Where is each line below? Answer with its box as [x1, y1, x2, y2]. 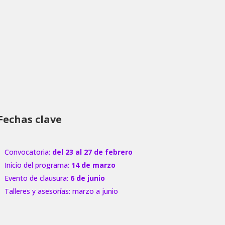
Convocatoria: [4, 147, 52, 157]
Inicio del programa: [4, 160, 71, 170]
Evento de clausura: [4, 173, 70, 183]
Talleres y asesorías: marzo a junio [4, 186, 118, 196]
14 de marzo [71, 160, 116, 170]
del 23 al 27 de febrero [52, 147, 133, 157]
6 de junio [70, 173, 105, 183]
